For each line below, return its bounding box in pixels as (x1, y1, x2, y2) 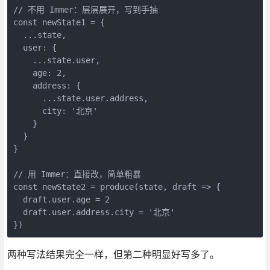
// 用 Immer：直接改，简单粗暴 (13, 169, 141, 179)
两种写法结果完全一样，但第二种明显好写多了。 (7, 248, 219, 260)
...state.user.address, (13, 93, 148, 103)
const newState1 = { (13, 17, 105, 27)
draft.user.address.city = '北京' (13, 207, 175, 217)
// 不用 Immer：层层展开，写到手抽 (13, 4, 158, 14)
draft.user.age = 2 (13, 194, 110, 204)
